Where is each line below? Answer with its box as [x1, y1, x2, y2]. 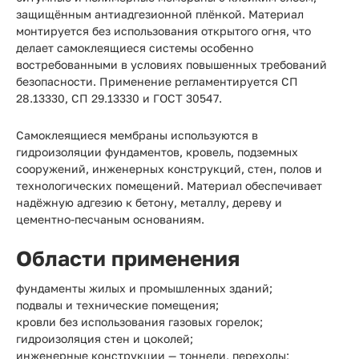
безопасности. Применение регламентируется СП [16, 75, 298, 88]
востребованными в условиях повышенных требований [16, 58, 327, 71]
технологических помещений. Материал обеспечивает [16, 179, 322, 192]
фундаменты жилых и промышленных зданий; [16, 281, 272, 295]
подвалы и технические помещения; [16, 298, 219, 312]
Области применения [16, 246, 240, 271]
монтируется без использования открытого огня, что [16, 24, 311, 38]
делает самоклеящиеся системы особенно [16, 41, 253, 54]
